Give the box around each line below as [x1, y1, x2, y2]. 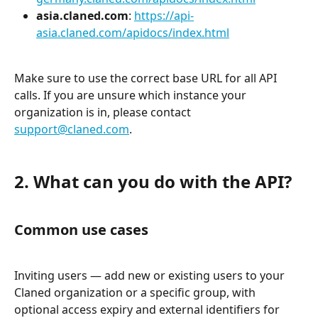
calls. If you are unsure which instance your [14, 87, 249, 104]
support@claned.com [14, 121, 129, 138]
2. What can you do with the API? [14, 170, 292, 194]
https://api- [134, 7, 194, 23]
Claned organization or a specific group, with [14, 285, 258, 301]
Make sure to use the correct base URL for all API [14, 70, 280, 87]
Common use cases [14, 219, 148, 239]
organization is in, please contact [14, 104, 194, 121]
